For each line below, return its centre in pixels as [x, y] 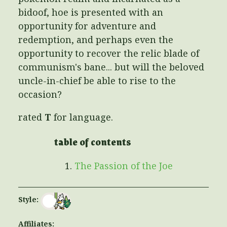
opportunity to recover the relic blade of [109, 53]
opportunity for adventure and [87, 26]
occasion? [40, 94]
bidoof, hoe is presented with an [91, 12]
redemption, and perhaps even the [96, 40]
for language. [82, 117]
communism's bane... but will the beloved [111, 67]
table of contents [93, 142]
